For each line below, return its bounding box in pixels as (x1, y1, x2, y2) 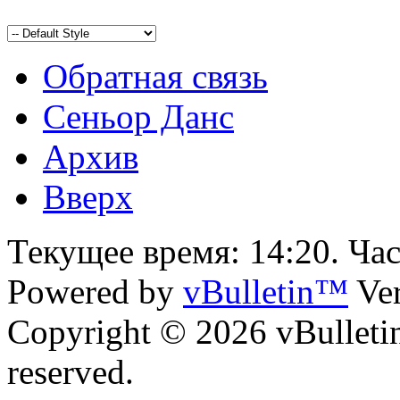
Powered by (7, 272, 183, 312)
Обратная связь (43, 57, 268, 96)
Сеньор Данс (43, 97, 234, 137)
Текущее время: (7, 232, 249, 271)
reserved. (7, 353, 134, 392)
